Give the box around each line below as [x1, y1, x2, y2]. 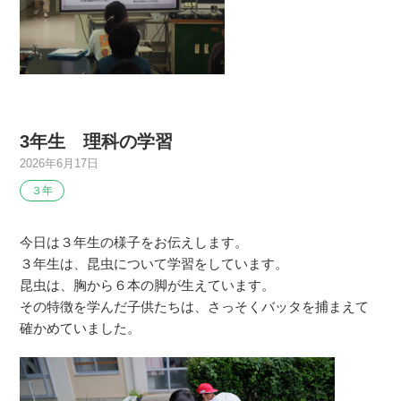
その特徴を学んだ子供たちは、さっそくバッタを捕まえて [20, 299, 370, 314]
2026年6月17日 [20, 157, 99, 170]
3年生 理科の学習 [20, 132, 174, 151]
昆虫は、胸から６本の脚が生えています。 [20, 277, 276, 293]
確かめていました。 [20, 320, 141, 336]
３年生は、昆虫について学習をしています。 [20, 256, 289, 271]
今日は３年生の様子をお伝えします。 [20, 235, 249, 250]
